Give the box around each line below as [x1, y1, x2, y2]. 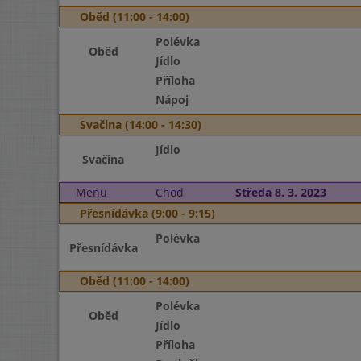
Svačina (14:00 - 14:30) [80, 117, 201, 132]
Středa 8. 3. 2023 [234, 185, 326, 200]
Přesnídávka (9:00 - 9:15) [80, 205, 215, 221]
